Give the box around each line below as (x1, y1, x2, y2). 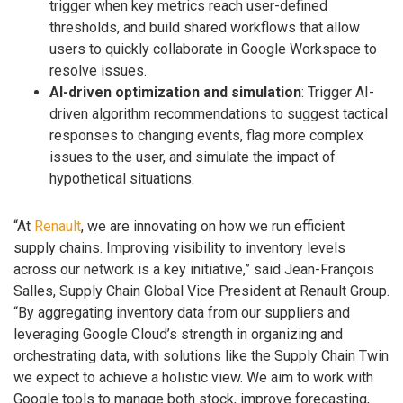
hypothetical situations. (49, 170, 194, 188)
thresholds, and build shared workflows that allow (49, 19, 360, 37)
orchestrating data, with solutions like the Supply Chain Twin (13, 347, 389, 365)
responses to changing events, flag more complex (49, 127, 363, 145)
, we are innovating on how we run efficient (81, 218, 345, 236)
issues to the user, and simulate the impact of (49, 148, 336, 166)
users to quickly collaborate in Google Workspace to (49, 40, 377, 58)
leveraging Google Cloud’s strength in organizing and (13, 326, 343, 344)
